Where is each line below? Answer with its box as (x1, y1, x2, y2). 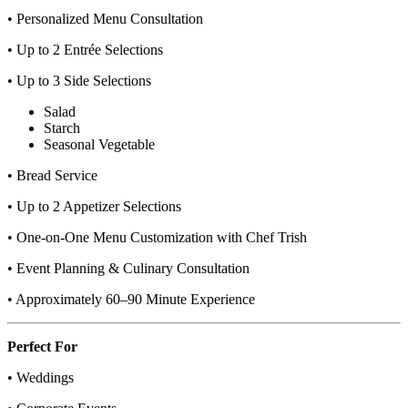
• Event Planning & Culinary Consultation (7, 260, 250, 276)
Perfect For (7, 338, 77, 354)
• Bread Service (7, 167, 97, 183)
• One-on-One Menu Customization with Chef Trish (7, 229, 307, 245)
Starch (44, 119, 80, 136)
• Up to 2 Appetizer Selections (7, 198, 181, 214)
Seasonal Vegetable (44, 136, 155, 152)
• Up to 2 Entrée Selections (7, 41, 163, 57)
